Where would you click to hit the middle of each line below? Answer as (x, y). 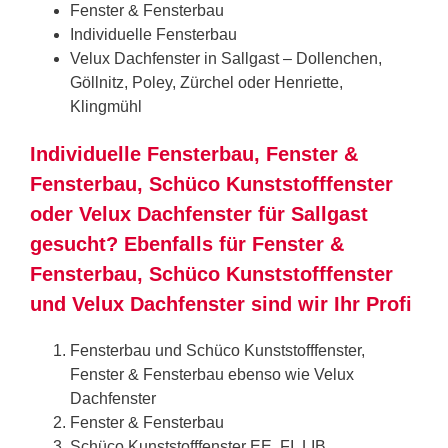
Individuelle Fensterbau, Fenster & (194, 153)
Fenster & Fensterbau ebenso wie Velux (212, 374)
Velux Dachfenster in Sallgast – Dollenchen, (226, 58)
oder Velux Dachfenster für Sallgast (199, 213)
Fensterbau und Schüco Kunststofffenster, (217, 350)
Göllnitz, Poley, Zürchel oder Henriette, (206, 82)
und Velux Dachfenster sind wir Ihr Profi (221, 303)
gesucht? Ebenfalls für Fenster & (187, 243)
